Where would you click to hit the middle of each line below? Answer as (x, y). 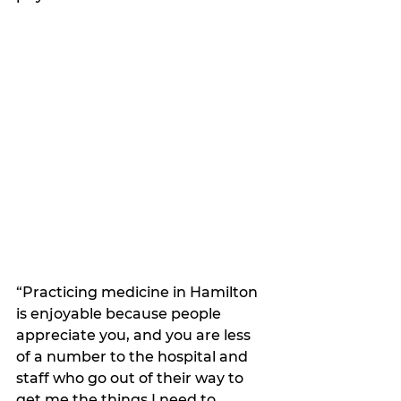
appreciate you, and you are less (135, 335)
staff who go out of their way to (132, 378)
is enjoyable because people (120, 313)
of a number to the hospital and (134, 356)
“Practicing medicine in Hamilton (139, 292)
